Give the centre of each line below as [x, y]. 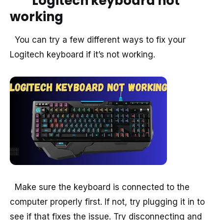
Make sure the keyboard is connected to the [100, 187]
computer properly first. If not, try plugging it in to [107, 202]
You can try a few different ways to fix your [98, 40]
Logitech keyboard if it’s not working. [82, 55]
